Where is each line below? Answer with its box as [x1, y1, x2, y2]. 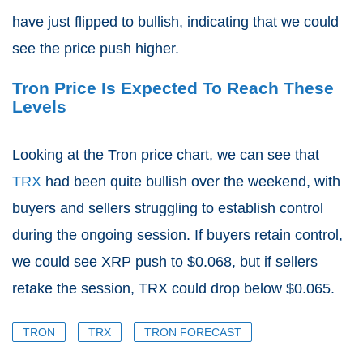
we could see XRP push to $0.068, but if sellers [12, 253, 318, 270]
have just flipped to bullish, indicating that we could [12, 13, 339, 30]
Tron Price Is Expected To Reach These [12, 78, 334, 97]
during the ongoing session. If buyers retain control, [12, 226, 343, 243]
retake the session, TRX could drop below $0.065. [12, 280, 335, 297]
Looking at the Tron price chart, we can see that [12, 146, 319, 163]
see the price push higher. [12, 40, 179, 57]
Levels [12, 96, 66, 116]
